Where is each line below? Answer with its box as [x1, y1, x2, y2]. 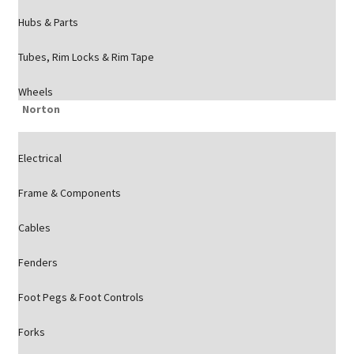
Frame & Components [17, 186, 121, 200]
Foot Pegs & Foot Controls [17, 290, 144, 304]
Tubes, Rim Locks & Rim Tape [17, 50, 154, 64]
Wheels [17, 85, 53, 99]
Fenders [17, 255, 58, 269]
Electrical [17, 151, 62, 165]
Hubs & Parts [17, 15, 78, 29]
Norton [21, 102, 60, 116]
